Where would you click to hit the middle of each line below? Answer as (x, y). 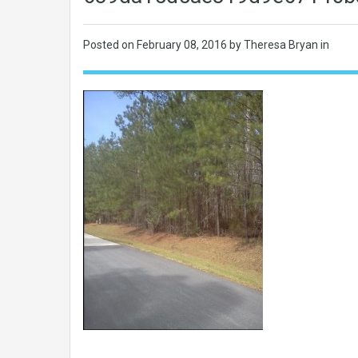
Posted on (110, 45)
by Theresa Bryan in (279, 45)
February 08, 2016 (183, 45)
